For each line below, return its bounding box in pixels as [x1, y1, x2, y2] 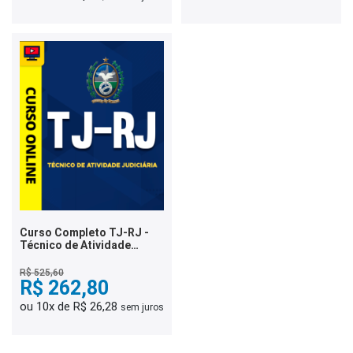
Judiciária [20, 251, 73, 265]
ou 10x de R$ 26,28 [20, 299, 121, 314]
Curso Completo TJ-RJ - [20, 226, 149, 240]
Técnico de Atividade [20, 239, 131, 252]
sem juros [121, 302, 164, 314]
